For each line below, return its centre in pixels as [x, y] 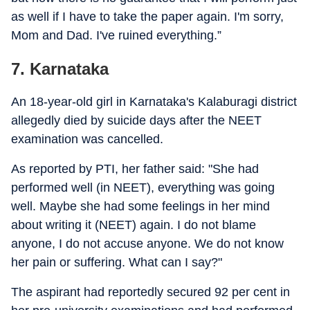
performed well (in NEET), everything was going [143, 188]
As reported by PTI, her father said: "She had [135, 169]
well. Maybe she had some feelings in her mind [140, 206]
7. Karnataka [60, 69]
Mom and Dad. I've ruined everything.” [116, 35]
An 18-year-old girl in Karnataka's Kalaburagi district [154, 102]
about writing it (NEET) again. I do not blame [134, 225]
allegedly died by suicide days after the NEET [136, 120]
